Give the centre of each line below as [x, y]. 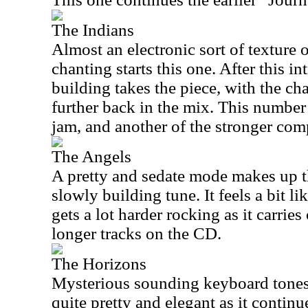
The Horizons [99, 264]
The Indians [93, 30]
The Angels [91, 156]
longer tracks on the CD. [136, 233]
